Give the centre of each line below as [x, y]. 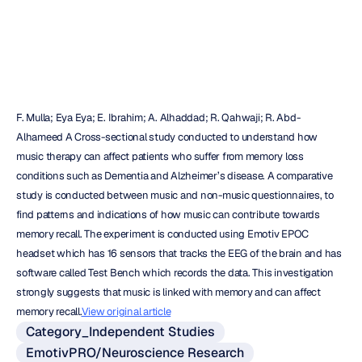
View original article [126, 311]
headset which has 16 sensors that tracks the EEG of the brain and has [179, 253]
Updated [82, 23]
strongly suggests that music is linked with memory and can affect [168, 292]
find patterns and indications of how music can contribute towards [168, 215]
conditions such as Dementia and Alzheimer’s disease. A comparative [175, 176]
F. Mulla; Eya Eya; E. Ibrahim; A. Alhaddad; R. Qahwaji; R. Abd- [158, 118]
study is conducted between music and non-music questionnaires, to [175, 195]
